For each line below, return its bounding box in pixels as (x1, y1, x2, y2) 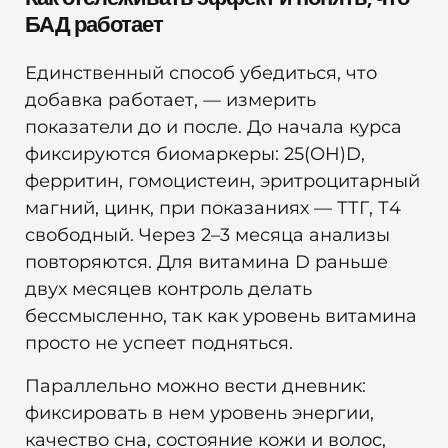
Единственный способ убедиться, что (25, 61, 377, 84)
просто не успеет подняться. (25, 331, 293, 354)
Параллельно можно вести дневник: (25, 374, 366, 397)
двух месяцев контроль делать (25, 277, 312, 300)
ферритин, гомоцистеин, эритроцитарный (25, 169, 420, 192)
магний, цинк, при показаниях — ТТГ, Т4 (25, 196, 401, 219)
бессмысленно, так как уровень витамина (25, 304, 417, 327)
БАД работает (25, 10, 163, 40)
